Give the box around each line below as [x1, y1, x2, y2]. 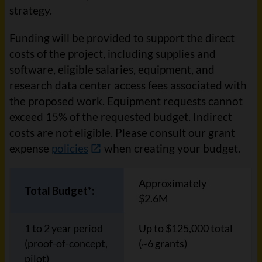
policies [51, 142, 88, 155]
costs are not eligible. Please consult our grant [9, 126, 235, 139]
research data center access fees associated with [9, 78, 247, 92]
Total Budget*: [25, 184, 94, 197]
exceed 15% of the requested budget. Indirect [9, 110, 232, 123]
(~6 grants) [139, 237, 187, 250]
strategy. [9, 4, 52, 17]
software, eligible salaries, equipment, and [9, 63, 215, 76]
